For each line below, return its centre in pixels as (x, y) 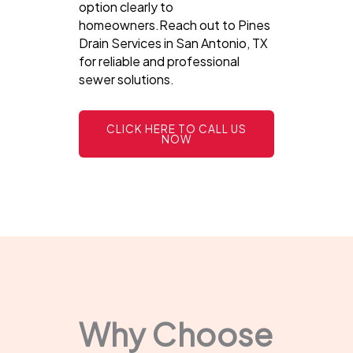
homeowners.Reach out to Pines (175, 24)
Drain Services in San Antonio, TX (173, 43)
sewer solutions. (126, 79)
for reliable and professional (159, 61)
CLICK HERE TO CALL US (176, 128)
